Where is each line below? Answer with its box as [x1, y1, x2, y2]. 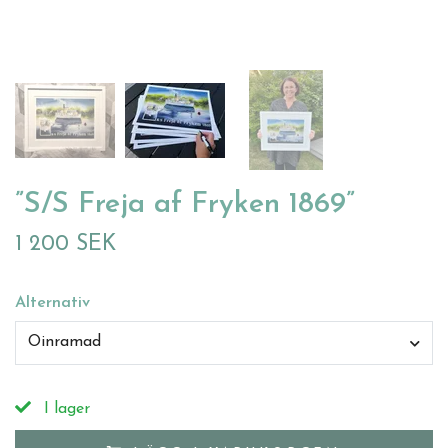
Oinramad [28, 334, 101, 351]
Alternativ [15, 295, 90, 312]
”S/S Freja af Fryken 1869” [15, 190, 355, 220]
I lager [39, 400, 90, 417]
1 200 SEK [15, 234, 116, 256]
